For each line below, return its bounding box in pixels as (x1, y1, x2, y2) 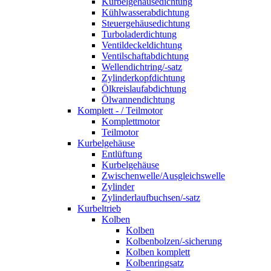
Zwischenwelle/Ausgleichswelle (102, 171, 225, 181)
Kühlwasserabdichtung (102, 7, 189, 18)
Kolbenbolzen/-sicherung (126, 236, 222, 246)
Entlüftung (102, 149, 142, 159)
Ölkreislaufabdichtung (102, 83, 186, 94)
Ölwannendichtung (102, 94, 175, 105)
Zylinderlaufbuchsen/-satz (102, 192, 200, 203)
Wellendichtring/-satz (102, 62, 182, 72)
